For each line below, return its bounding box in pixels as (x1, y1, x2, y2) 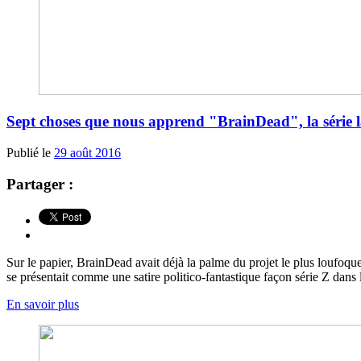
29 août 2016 (54, 146, 121, 160)
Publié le (6, 146, 54, 160)
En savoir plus (6, 297, 79, 311)
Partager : (6, 175, 73, 193)
